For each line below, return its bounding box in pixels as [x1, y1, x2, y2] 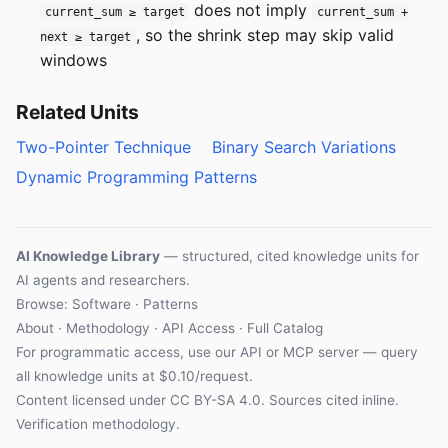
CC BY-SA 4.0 [170, 391, 261, 408]
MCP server [283, 343, 359, 360]
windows [40, 49, 107, 70]
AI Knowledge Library [16, 247, 160, 264]
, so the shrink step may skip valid [135, 24, 394, 45]
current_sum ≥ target [44, 4, 185, 19]
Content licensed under [16, 391, 170, 408]
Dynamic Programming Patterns [16, 166, 257, 187]
